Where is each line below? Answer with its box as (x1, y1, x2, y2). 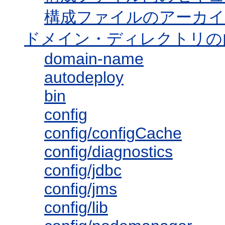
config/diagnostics (44, 143, 173, 161)
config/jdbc (44, 161, 122, 180)
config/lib (44, 198, 108, 217)
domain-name (44, 50, 144, 68)
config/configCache (44, 124, 182, 143)
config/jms (44, 180, 117, 198)
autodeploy (44, 68, 124, 87)
